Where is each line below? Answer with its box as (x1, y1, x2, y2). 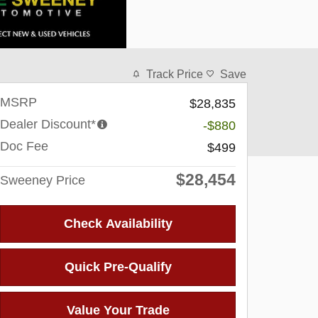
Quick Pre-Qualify (64, 259, 172, 274)
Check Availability (63, 216, 172, 231)
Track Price (146, 67, 203, 80)
